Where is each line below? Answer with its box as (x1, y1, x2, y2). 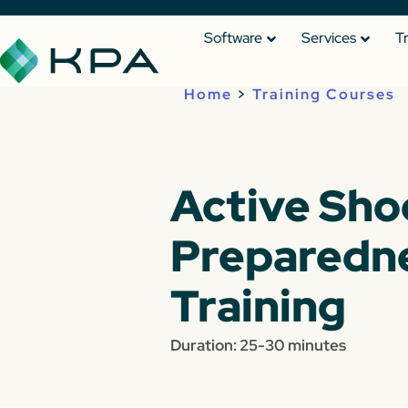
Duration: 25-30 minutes (169, 334, 346, 355)
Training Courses (251, 85, 395, 104)
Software (204, 28, 262, 47)
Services (301, 28, 356, 47)
